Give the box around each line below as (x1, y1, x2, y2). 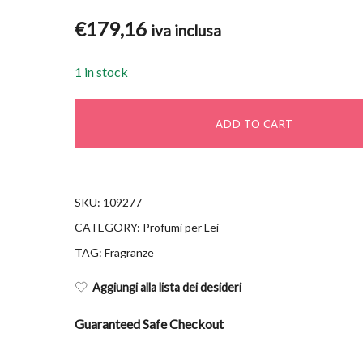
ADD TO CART (216, 115, 293, 131)
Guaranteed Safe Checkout (74, 315, 224, 331)
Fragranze (104, 245, 154, 259)
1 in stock (74, 63, 128, 79)
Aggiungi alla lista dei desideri (92, 280, 241, 294)
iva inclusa (150, 20, 221, 40)
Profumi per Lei (142, 220, 219, 234)
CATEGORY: (74, 220, 143, 234)
